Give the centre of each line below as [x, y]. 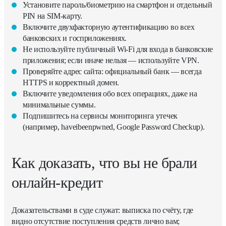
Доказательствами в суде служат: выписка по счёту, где [103, 210]
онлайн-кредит [57, 182]
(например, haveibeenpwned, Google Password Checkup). [114, 127]
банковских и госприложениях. [75, 38]
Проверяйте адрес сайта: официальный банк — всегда [112, 71]
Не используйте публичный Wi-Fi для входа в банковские [118, 49]
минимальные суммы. [59, 104]
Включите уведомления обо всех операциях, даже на [110, 93]
